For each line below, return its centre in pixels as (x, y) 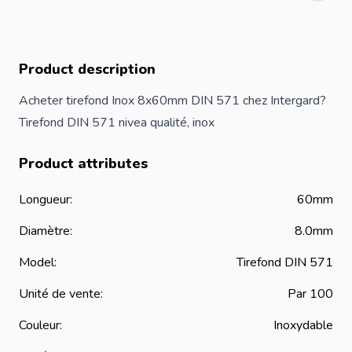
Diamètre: (46, 231)
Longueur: (46, 199)
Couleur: (40, 325)
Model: (38, 262)
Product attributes (83, 163)
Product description (87, 69)
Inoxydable (303, 325)
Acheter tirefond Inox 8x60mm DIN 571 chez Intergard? (172, 100)
